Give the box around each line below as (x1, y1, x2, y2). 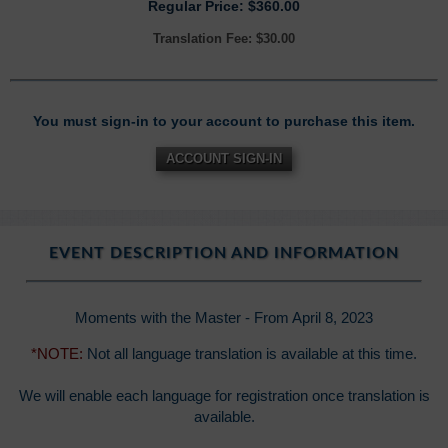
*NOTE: (31, 345, 83, 363)
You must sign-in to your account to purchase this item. (33, 113, 415, 130)
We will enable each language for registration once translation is (18, 387, 430, 405)
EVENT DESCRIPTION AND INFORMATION (49, 245, 399, 262)
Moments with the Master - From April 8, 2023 (75, 309, 373, 327)
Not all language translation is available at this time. (83, 345, 417, 363)
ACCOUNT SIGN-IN (166, 151, 282, 167)
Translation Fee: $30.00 (153, 31, 295, 47)
